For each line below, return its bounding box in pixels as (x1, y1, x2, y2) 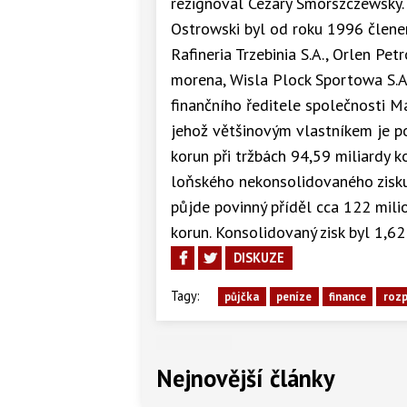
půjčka (224, 289, 260, 305)
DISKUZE (233, 248, 284, 266)
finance (328, 289, 366, 305)
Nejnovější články (156, 362, 335, 394)
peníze (276, 289, 313, 305)
